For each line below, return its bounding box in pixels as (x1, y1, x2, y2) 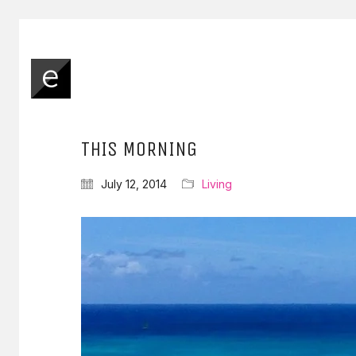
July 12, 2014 (101, 177, 167, 191)
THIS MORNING (81, 137, 197, 161)
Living (202, 177, 232, 191)
